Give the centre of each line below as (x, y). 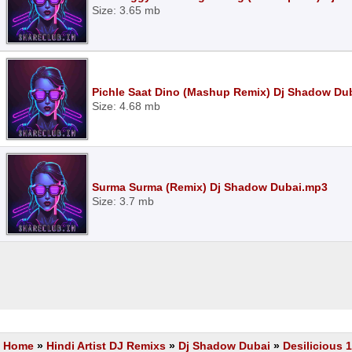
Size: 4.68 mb (126, 106)
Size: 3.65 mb (126, 10)
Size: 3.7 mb (123, 201)
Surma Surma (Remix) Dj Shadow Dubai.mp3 (210, 187)
